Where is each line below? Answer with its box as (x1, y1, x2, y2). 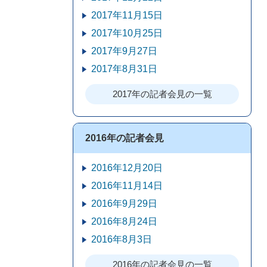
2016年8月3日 (91, 234, 152, 244)
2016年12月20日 (91, 163, 163, 173)
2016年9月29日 (91, 198, 157, 209)
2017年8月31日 (91, 64, 157, 74)
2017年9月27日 (91, 46, 157, 56)
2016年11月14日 (91, 181, 163, 191)
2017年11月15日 (91, 10, 163, 20)
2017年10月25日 (91, 28, 163, 38)
